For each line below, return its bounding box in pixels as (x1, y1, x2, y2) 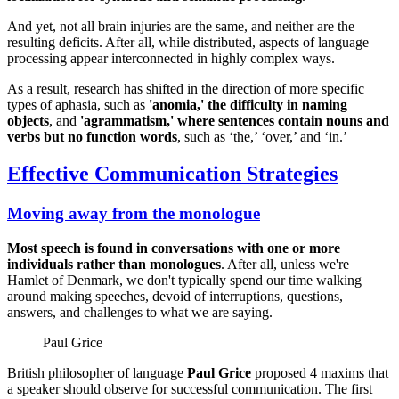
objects (7, 112, 49, 128)
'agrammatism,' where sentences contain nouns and (80, 112, 389, 128)
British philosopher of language (7, 365, 187, 381)
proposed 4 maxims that (251, 365, 388, 381)
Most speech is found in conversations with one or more (7, 240, 340, 256)
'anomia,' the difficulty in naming (149, 96, 347, 112)
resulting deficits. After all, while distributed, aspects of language (7, 34, 369, 50)
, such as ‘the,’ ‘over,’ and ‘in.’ (177, 128, 347, 144)
